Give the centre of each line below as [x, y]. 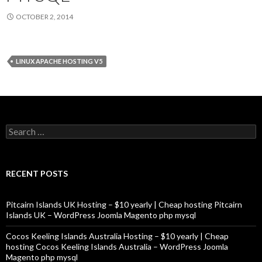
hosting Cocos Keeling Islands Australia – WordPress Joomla [117, 247]
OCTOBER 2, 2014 [44, 17]
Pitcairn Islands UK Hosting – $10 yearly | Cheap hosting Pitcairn [124, 204]
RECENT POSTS [37, 173]
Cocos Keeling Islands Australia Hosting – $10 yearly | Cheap [117, 236]
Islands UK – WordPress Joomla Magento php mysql [101, 215]
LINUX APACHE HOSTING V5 [59, 61]
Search [18, 129]
